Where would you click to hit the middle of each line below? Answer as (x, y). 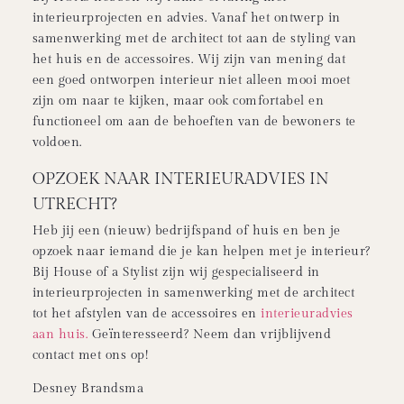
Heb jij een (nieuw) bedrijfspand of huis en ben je (186, 230)
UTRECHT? (74, 204)
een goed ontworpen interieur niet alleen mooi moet (191, 81)
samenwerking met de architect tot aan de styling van (194, 39)
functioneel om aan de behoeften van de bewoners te (194, 122)
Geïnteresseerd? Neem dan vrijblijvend (210, 334)
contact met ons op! (90, 355)
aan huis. (60, 334)
